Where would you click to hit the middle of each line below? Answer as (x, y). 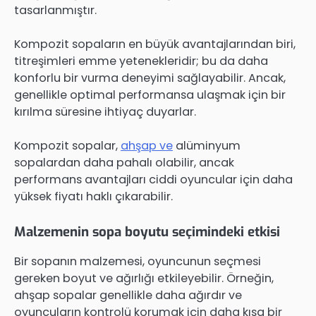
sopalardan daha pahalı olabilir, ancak (124, 162)
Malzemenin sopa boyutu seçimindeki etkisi (147, 232)
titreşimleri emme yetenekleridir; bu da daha (141, 61)
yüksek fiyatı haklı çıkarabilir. (93, 196)
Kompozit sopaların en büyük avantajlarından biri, (155, 44)
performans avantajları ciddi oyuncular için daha (153, 179)
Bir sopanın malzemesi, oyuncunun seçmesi (138, 262)
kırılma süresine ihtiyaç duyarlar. (105, 111)
